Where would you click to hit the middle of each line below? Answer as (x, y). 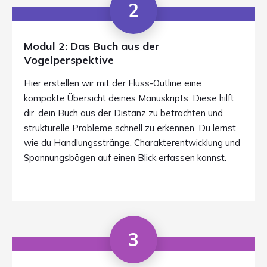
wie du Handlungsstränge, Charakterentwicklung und (132, 143)
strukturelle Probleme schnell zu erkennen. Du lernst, (131, 128)
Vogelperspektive (69, 60)
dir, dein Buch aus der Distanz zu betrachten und (123, 113)
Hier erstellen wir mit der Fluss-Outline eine (113, 83)
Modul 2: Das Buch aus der (92, 46)
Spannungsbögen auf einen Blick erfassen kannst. (125, 158)
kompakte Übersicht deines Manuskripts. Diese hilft (129, 98)
